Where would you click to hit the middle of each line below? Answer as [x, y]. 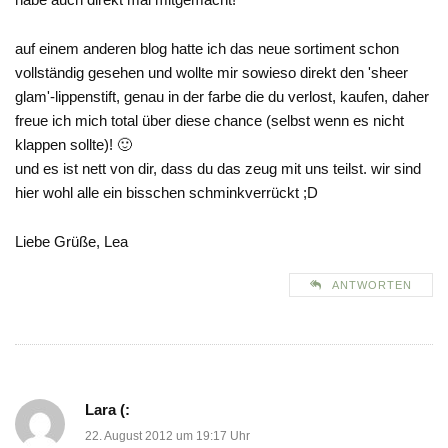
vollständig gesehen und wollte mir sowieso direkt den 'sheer [211, 73]
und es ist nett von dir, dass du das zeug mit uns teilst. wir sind [218, 169]
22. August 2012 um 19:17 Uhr [167, 436]
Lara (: [107, 410]
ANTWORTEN [372, 285]
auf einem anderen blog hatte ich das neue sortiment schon [207, 49]
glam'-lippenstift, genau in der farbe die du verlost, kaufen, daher [222, 97]
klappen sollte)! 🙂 [73, 145]
